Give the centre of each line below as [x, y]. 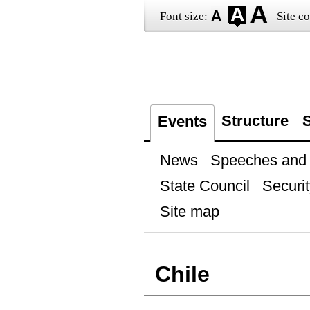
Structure [255, 121]
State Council [204, 186]
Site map [189, 211]
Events [182, 121]
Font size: [183, 16]
